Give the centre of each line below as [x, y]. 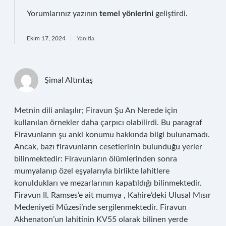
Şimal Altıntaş [69, 80]
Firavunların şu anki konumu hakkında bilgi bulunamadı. [112, 135]
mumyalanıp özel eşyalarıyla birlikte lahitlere [92, 171]
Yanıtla [86, 38]
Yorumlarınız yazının [63, 14]
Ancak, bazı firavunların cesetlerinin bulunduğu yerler [108, 147]
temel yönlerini [126, 14]
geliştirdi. [171, 14]
